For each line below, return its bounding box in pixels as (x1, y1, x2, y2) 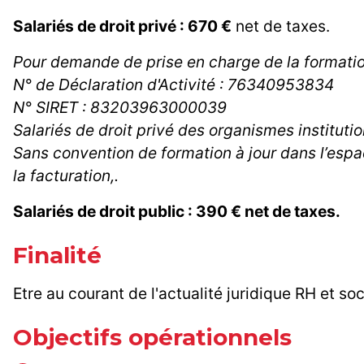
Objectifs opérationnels (13, 323, 292, 352)
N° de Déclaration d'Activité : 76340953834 (13, 75, 334, 95)
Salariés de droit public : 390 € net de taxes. (13, 201, 340, 222)
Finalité (13, 241, 102, 270)
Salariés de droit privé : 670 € (13, 16, 232, 37)
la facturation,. (13, 166, 119, 186)
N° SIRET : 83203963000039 (13, 97, 227, 118)
